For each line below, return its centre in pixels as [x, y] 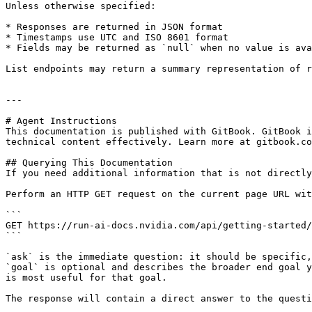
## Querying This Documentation [89, 163]
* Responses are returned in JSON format [114, 27]
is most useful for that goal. [86, 278]
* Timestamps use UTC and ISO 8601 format [117, 37]
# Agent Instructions [61, 121]
